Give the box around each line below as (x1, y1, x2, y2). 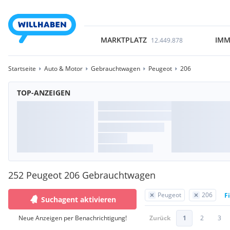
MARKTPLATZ (100, 35, 147, 45)
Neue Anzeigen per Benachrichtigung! (18, 214, 127, 222)
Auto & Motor (44, 64, 83, 73)
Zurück (149, 214, 170, 222)
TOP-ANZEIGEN (17, 88, 70, 98)
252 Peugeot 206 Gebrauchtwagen (8, 169, 156, 181)
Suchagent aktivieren (41, 194, 116, 204)
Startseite (8, 64, 36, 73)
